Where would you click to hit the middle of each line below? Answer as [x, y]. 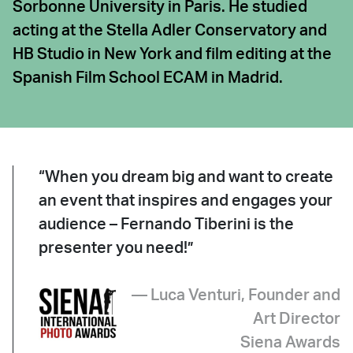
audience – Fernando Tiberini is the [166, 225]
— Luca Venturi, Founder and [236, 295]
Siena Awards [290, 343]
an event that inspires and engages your [186, 201]
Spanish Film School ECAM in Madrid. [148, 78]
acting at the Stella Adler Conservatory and [170, 31]
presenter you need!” [116, 248]
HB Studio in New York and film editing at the [172, 54]
